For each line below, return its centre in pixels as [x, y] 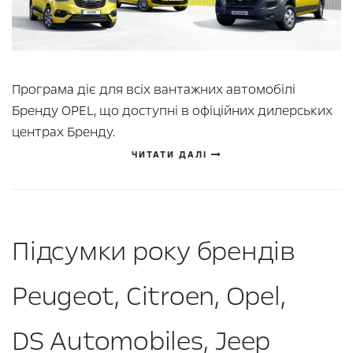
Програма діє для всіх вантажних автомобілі [154, 90]
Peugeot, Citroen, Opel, [149, 297]
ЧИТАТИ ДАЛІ [171, 155]
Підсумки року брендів [154, 252]
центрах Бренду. [63, 132]
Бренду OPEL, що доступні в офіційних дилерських [172, 111]
